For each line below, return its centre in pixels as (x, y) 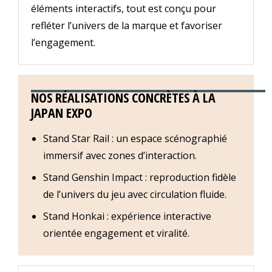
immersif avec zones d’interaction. (120, 156)
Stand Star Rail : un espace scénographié (135, 139)
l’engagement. (63, 43)
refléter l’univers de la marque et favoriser (127, 26)
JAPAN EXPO (62, 113)
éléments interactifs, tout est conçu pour (124, 9)
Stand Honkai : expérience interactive (127, 216)
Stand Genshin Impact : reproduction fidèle (140, 178)
